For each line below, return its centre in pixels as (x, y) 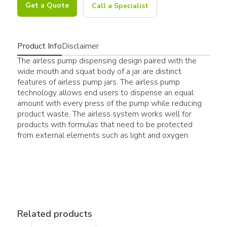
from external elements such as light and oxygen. (103, 135)
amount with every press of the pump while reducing (109, 103)
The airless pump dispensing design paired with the (107, 61)
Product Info (39, 46)
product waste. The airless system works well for (104, 114)
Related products (54, 214)
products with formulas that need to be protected (105, 124)
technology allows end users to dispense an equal (105, 92)
